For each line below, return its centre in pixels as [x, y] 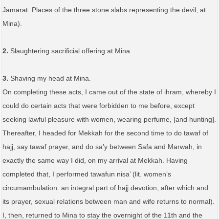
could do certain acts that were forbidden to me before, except [99, 105]
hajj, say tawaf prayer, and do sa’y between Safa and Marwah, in [102, 146]
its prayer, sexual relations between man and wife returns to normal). [109, 201]
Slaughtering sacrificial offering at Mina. [70, 51]
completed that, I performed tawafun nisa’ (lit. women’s [87, 174]
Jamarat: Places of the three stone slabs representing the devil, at [104, 10]
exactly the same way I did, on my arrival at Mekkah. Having [95, 160]
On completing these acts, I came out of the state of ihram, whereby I [109, 92]
